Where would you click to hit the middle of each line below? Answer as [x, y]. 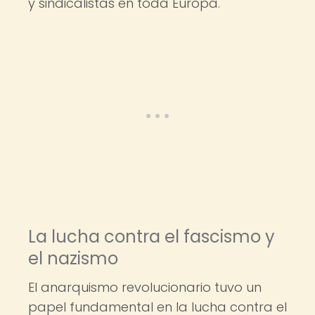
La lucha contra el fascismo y [152, 237]
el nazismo [73, 258]
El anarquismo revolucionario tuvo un [145, 287]
